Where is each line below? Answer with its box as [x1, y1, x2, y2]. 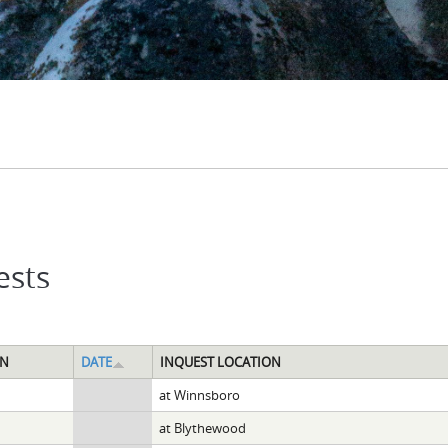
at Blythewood [158, 418, 246, 437]
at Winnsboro [158, 385, 240, 404]
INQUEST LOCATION [159, 352, 281, 371]
